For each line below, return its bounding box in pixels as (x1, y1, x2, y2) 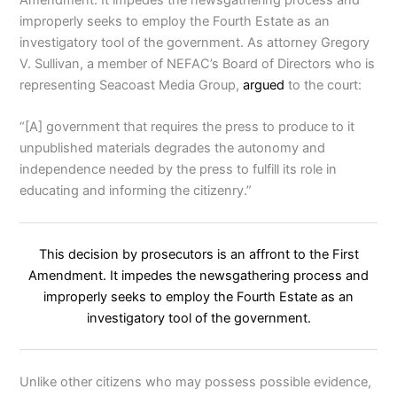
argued (243, 76, 285, 93)
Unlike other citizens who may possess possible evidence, (19, 373, 372, 390)
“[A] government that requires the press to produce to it (19, 119, 355, 136)
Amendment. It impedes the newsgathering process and (28, 267, 369, 284)
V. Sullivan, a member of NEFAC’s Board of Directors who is (19, 55, 376, 72)
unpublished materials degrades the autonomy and (19, 140, 326, 157)
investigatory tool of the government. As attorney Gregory (19, 34, 370, 51)
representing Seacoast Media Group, (19, 76, 244, 93)
